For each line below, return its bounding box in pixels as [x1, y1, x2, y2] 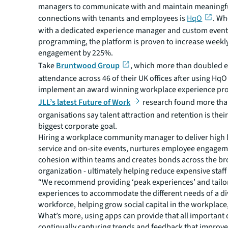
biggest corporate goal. [38, 120, 118, 132]
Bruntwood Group [56, 60, 120, 71]
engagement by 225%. [38, 47, 113, 59]
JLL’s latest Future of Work [38, 96, 131, 108]
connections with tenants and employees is [38, 12, 187, 24]
